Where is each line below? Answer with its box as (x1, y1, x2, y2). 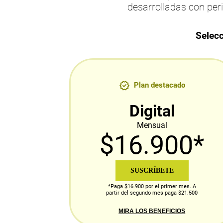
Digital (129, 102, 175, 121)
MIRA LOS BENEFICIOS (118, 208, 186, 215)
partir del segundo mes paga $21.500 (106, 190, 198, 197)
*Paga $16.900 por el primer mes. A (108, 183, 196, 190)
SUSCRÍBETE (130, 167, 174, 175)
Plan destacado (133, 81, 185, 90)
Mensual (136, 120, 167, 130)
